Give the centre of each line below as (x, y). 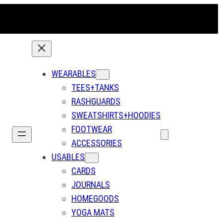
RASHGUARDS (96, 101)
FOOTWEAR (92, 129)
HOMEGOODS (95, 198)
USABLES (68, 157)
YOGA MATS (93, 212)
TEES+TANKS (95, 87)
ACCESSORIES (97, 143)
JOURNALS (91, 184)
